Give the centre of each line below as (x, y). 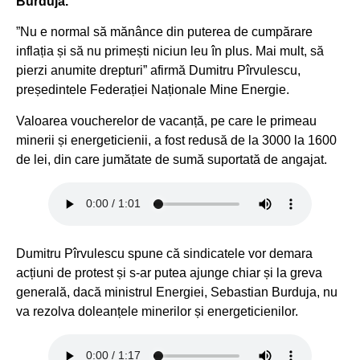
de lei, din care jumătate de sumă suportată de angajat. (172, 159)
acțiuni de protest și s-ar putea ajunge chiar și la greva (169, 272)
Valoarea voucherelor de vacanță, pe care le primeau (166, 121)
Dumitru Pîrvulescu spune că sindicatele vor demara (164, 253)
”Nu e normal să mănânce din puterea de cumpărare (164, 32)
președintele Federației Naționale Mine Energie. (153, 90)
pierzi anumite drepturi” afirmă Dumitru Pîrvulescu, (158, 71)
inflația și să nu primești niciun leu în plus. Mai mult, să (170, 51)
